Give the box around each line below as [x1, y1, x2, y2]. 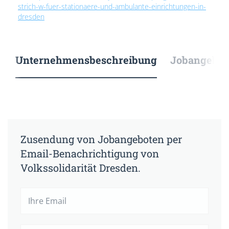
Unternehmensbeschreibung [15, 53, 157, 66]
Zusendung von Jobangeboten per [20, 132, 182, 146]
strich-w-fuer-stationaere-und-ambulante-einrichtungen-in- [18, 2, 206, 11]
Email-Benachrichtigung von [20, 147, 159, 160]
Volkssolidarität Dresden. [20, 161, 141, 174]
